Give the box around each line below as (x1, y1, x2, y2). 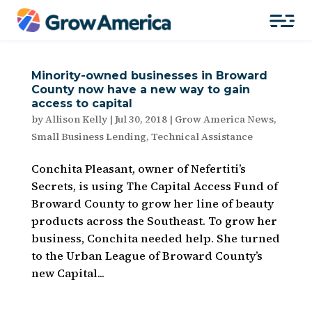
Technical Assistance (150, 130, 253, 143)
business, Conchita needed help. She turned (31, 231, 280, 246)
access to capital (31, 97, 132, 110)
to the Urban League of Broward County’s (31, 248, 263, 263)
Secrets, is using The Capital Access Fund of (31, 178, 278, 194)
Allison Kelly (45, 112, 107, 126)
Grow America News (174, 112, 274, 126)
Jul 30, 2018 (114, 112, 167, 126)
